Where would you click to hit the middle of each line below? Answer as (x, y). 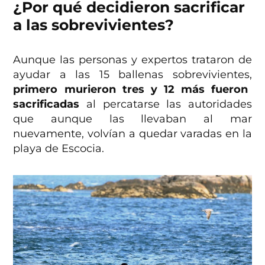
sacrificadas (50, 104)
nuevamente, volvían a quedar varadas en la (132, 133)
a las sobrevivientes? (94, 25)
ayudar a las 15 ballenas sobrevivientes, (132, 74)
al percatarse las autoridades (169, 104)
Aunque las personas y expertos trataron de (132, 59)
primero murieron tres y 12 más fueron (131, 89)
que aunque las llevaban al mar (132, 119)
